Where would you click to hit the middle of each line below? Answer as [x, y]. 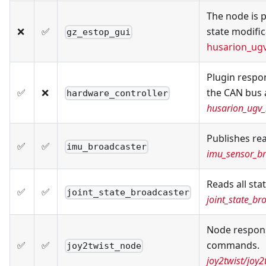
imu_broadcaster [107, 146]
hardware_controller [118, 93]
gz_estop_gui [99, 32]
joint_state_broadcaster [128, 192]
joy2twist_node [104, 246]
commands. [233, 246]
